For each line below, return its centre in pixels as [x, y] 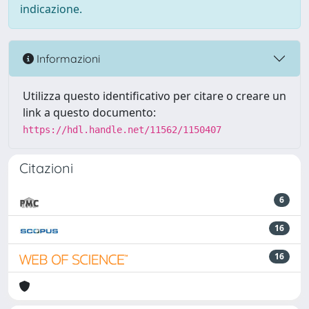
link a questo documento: [89, 112]
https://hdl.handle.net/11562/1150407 [122, 130]
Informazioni [67, 58]
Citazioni [46, 168]
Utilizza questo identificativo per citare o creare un [154, 96]
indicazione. [51, 9]
